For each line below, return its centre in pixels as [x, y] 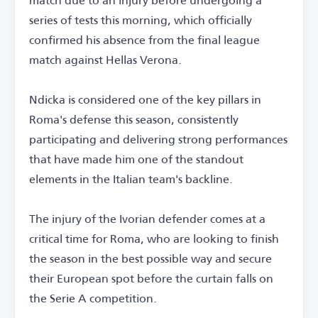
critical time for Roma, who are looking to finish [154, 238]
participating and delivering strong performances [158, 138]
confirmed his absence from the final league [144, 39]
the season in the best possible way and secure [150, 258]
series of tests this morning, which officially [141, 19]
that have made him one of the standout [136, 158]
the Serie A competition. [93, 297]
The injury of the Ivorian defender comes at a [147, 218]
